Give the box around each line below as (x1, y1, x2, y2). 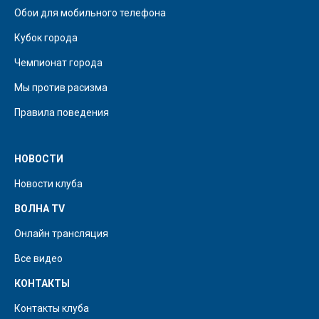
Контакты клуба (14, 303, 89, 315)
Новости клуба (14, 178, 83, 190)
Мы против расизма (14, 82, 108, 94)
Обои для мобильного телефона (14, 7, 166, 19)
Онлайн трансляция (14, 228, 108, 240)
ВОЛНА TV (14, 203, 65, 215)
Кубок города (14, 32, 78, 44)
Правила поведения (14, 107, 109, 119)
